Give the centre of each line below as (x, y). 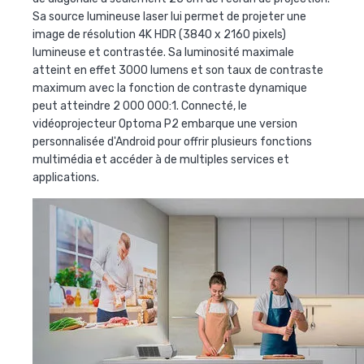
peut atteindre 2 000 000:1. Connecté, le (140, 106)
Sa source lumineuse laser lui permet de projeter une (169, 17)
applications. (66, 178)
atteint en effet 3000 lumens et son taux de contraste (178, 71)
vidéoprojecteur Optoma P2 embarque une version (165, 124)
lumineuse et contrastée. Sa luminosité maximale (163, 53)
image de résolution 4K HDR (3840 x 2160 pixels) (159, 35)
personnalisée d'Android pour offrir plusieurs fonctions (172, 142)
